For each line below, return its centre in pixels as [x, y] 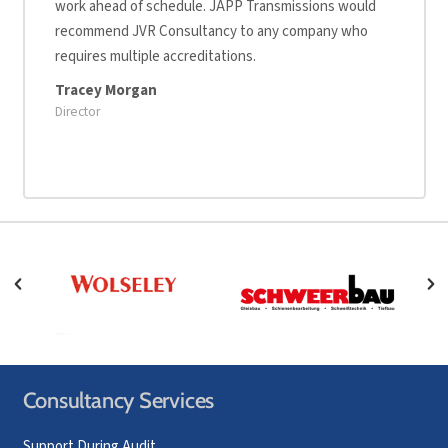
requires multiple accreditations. [155, 57]
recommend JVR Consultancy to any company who [211, 32]
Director [77, 111]
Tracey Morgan [105, 90]
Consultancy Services [118, 400]
